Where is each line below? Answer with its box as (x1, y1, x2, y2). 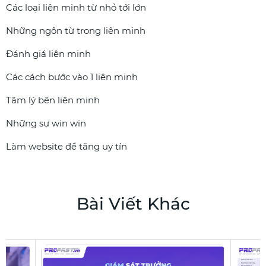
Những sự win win (6, 118, 86, 129)
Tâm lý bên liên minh (6, 94, 100, 106)
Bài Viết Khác (76, 194, 190, 214)
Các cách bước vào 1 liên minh (6, 71, 138, 83)
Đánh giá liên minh (6, 48, 91, 59)
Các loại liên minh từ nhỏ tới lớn (6, 2, 146, 13)
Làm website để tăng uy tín (6, 141, 127, 152)
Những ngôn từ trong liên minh (6, 25, 145, 36)
